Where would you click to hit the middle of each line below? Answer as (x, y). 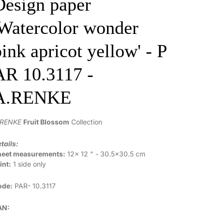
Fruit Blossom (46, 122)
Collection (86, 122)
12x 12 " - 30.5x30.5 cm (106, 154)
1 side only (29, 164)
